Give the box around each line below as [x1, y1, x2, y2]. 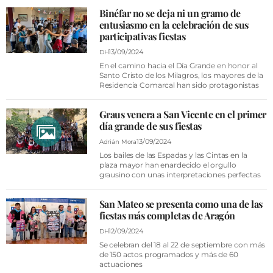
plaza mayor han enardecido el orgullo [99, 160, 236, 169]
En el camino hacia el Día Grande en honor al [99, 61, 258, 70]
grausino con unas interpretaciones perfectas [99, 170, 261, 179]
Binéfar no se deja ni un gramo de [99, 7, 241, 19]
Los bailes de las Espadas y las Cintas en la [99, 151, 247, 160]
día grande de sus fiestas [99, 119, 202, 132]
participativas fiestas [99, 30, 186, 43]
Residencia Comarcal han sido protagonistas [99, 80, 259, 90]
